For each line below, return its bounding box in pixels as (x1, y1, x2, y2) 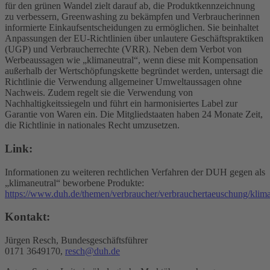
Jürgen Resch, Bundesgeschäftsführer (5, 235, 148, 246)
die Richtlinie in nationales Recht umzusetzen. (5, 120, 180, 131)
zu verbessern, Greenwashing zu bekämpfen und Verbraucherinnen (5, 11, 260, 22)
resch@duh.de (65, 246, 120, 257)
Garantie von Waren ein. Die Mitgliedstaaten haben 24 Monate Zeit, (5, 109, 263, 120)
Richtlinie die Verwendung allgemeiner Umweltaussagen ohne (5, 77, 242, 87)
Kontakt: (5, 210, 50, 224)
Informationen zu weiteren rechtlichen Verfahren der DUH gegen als (5, 166, 265, 177)
